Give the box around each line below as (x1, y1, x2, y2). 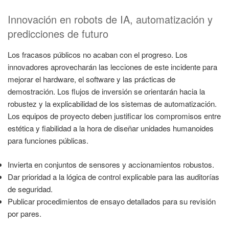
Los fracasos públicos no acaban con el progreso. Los (8, 49, 188, 60)
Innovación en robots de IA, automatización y (8, 12, 213, 27)
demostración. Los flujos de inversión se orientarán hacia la (8, 86, 205, 97)
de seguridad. (8, 183, 53, 194)
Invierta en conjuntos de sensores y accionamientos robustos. (8, 158, 214, 170)
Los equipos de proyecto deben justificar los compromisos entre (8, 110, 221, 122)
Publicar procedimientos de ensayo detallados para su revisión (8, 195, 216, 207)
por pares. (8, 208, 41, 219)
